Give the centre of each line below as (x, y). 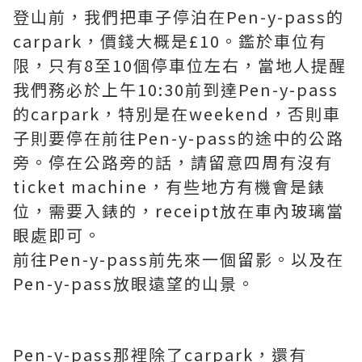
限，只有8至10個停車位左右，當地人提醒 (180, 65)
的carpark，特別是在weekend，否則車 (177, 114)
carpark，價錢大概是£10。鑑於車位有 (170, 41)
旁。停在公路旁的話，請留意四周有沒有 (173, 162)
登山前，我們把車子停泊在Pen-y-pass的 (179, 17)
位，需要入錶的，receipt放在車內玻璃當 (179, 210)
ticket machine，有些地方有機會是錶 (169, 186)
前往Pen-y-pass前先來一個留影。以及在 (179, 259)
